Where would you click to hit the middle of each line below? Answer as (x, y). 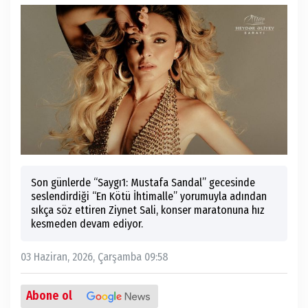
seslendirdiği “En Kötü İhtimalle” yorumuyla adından (149, 196)
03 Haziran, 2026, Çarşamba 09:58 (95, 257)
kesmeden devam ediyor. (87, 224)
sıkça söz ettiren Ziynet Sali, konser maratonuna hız (148, 210)
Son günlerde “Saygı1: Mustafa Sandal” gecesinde (143, 183)
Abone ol (49, 296)
